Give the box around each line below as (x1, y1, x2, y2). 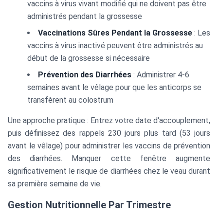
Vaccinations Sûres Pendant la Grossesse (38, 28, 192, 37)
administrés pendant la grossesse (27, 12, 142, 21)
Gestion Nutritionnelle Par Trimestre (8, 199, 171, 211)
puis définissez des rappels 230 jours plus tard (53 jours (8, 128, 210, 138)
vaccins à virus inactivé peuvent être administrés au (27, 41, 203, 50)
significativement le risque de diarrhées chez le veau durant (8, 166, 210, 176)
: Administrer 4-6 (131, 70, 189, 79)
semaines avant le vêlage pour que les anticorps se (27, 83, 201, 92)
